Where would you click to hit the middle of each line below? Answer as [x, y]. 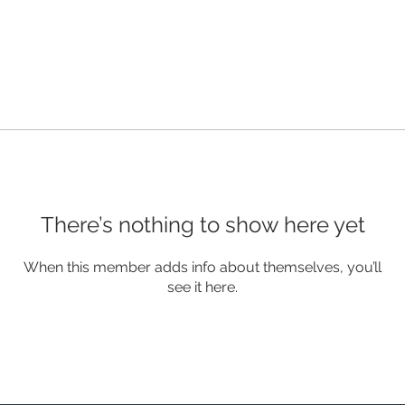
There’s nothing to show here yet [202, 225]
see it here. [202, 287]
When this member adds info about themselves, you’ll [202, 267]
